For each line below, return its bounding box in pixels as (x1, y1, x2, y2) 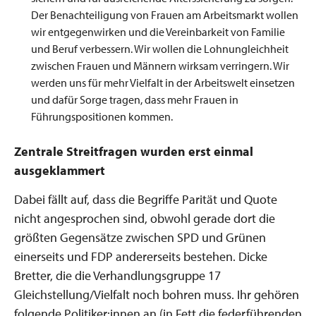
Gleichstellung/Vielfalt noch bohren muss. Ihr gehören (14, 286, 299, 303)
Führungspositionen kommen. (31, 109, 173, 123)
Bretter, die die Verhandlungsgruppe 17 (14, 267, 221, 284)
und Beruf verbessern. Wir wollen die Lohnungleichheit (31, 42, 288, 56)
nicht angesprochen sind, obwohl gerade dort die (14, 209, 275, 226)
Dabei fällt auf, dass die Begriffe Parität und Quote (14, 190, 277, 207)
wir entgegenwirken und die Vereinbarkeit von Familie (31, 25, 285, 39)
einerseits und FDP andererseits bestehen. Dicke (14, 248, 267, 265)
